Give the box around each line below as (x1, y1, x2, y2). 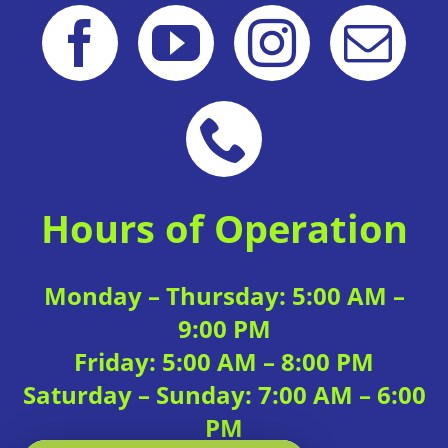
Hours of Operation (40, 201, 408, 254)
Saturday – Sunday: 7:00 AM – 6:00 (22, 377, 426, 411)
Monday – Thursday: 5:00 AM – (43, 278, 405, 312)
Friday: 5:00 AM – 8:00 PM (74, 344, 374, 378)
